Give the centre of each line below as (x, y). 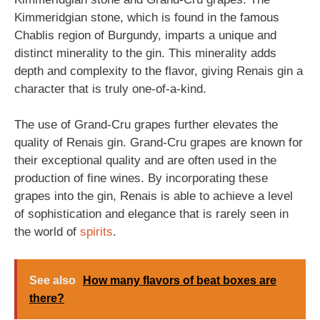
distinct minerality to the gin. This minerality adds (145, 53)
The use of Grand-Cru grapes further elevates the (146, 125)
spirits (96, 232)
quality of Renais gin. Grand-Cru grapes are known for (159, 142)
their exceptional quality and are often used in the (145, 160)
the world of (47, 232)
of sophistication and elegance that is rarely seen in (151, 214)
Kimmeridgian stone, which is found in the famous (147, 17)
